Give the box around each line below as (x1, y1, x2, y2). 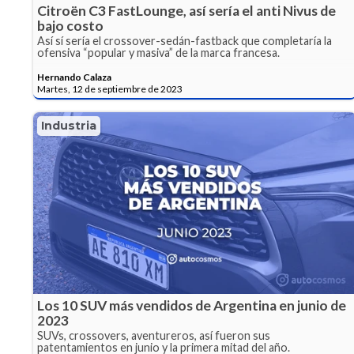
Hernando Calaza (37, 71, 111, 84)
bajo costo (37, 17, 104, 35)
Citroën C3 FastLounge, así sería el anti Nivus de (37, 2, 336, 20)
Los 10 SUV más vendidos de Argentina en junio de (37, 297, 346, 314)
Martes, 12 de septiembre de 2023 (37, 83, 183, 96)
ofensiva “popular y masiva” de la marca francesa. (37, 46, 280, 60)
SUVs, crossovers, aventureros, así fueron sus (37, 329, 270, 343)
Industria (41, 119, 96, 134)
